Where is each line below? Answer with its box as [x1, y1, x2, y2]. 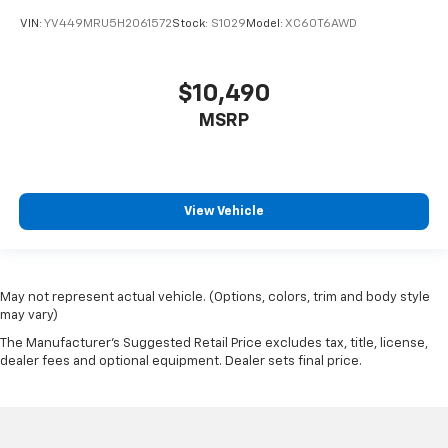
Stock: [172, 18, 211, 31]
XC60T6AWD [285, 18, 357, 31]
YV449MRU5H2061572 [44, 18, 172, 31]
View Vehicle [184, 205, 264, 219]
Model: [246, 18, 285, 31]
